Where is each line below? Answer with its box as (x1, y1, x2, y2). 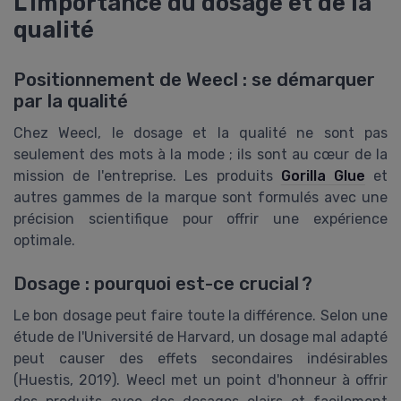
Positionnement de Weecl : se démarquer (13, 69, 375, 91)
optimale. (13, 232, 75, 250)
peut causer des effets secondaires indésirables (13, 350, 388, 368)
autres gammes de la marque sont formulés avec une (13, 189, 388, 207)
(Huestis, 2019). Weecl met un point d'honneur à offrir (13, 371, 388, 389)
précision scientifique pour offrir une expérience (13, 210, 388, 228)
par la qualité (13, 90, 128, 113)
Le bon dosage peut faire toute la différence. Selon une (13, 307, 388, 325)
